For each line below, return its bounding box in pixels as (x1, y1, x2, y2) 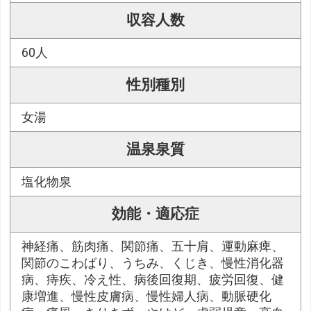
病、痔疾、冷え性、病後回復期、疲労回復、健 (22, 273, 285, 287)
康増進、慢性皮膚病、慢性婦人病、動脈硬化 (22, 289, 272, 304)
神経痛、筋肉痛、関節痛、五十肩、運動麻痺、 (22, 239, 285, 254)
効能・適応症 (112, 205, 199, 223)
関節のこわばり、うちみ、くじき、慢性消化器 (22, 256, 285, 271)
